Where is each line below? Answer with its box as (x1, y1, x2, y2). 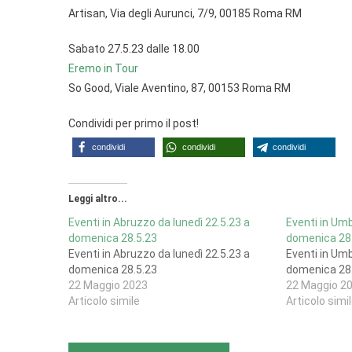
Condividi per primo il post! (68, 117, 199, 130)
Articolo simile (68, 295, 140, 307)
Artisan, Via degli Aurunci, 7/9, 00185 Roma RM (68, 7, 302, 20)
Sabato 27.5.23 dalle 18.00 (68, 42, 200, 55)
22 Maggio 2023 (68, 279, 148, 291)
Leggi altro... (68, 193, 127, 204)
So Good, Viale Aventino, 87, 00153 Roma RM (68, 82, 291, 94)
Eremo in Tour (68, 62, 138, 75)
